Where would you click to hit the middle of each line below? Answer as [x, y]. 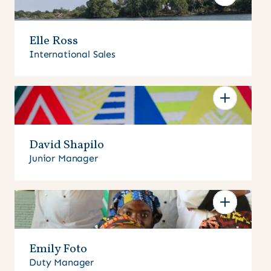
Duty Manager [62, 263]
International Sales [72, 54]
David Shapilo [67, 145]
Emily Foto [58, 250]
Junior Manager [64, 158]
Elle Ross [54, 41]
